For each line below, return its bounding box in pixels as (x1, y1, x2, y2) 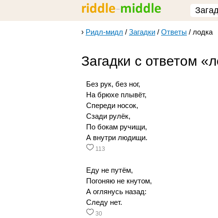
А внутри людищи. (86, 134, 147, 142)
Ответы (161, 28, 187, 36)
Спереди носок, (86, 102, 138, 109)
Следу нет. (86, 199, 122, 206)
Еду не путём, (86, 166, 133, 174)
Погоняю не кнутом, (86, 177, 152, 185)
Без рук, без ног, (86, 80, 140, 88)
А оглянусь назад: (86, 188, 146, 196)
